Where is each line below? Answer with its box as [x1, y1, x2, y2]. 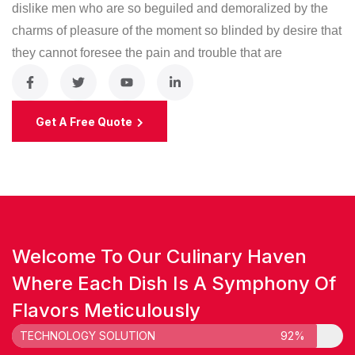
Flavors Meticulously [12, 299, 200, 323]
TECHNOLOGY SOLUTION [20, 329, 155, 343]
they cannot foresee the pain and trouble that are [12, 46, 282, 60]
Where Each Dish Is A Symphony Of [12, 272, 336, 296]
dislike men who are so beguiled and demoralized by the [12, 2, 328, 16]
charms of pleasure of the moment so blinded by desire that [12, 24, 342, 38]
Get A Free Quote [36, 115, 135, 129]
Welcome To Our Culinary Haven [12, 245, 307, 269]
